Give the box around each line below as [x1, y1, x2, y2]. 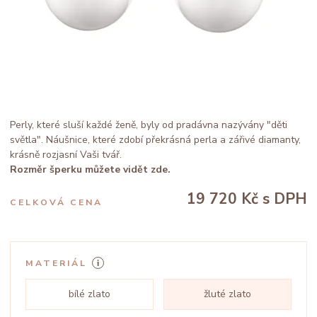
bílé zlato [69, 287, 110, 301]
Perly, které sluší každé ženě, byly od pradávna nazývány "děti [10, 118, 287, 132]
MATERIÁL [25, 257, 87, 269]
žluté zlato [204, 287, 251, 301]
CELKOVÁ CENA [10, 197, 103, 208]
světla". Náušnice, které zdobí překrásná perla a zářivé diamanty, [10, 133, 301, 146]
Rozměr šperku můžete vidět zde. [10, 163, 171, 176]
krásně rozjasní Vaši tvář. [10, 148, 122, 161]
